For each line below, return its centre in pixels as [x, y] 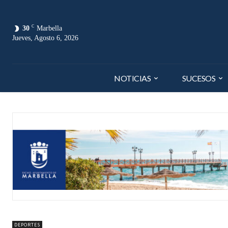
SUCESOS [199, 78]
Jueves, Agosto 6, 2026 [45, 38]
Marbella [49, 28]
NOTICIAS [133, 78]
